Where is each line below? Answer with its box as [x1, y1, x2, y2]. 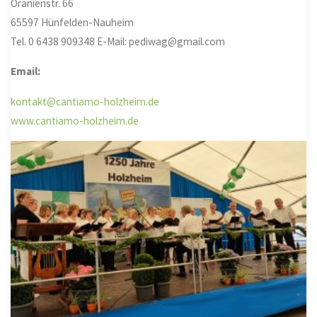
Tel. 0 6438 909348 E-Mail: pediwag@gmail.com [11, 35, 226, 49]
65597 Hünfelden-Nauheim [11, 16, 134, 30]
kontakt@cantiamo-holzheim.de [11, 94, 160, 108]
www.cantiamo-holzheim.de [11, 113, 139, 127]
